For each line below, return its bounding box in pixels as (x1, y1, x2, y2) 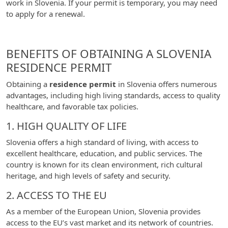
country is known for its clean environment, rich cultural (6, 159, 203, 169)
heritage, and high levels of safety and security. (6, 170, 170, 181)
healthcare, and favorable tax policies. (6, 101, 138, 111)
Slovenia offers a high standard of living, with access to (6, 137, 198, 147)
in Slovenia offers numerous (116, 79, 217, 89)
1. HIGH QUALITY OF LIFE (6, 119, 127, 133)
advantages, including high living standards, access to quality (6, 90, 220, 100)
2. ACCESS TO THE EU (6, 188, 107, 202)
